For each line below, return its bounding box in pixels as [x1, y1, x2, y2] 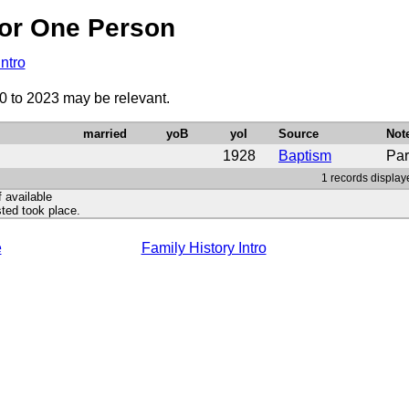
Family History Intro [141, 240, 267, 256]
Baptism [278, 148, 331, 163]
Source [278, 127, 319, 141]
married [83, 127, 127, 141]
